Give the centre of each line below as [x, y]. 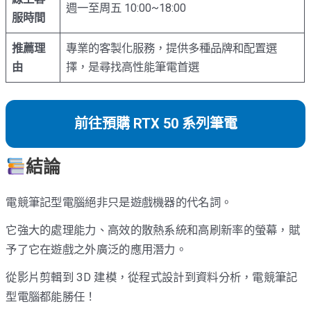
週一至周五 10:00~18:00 [126, 8]
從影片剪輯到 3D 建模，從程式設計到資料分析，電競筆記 [152, 278]
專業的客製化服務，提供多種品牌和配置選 [172, 49]
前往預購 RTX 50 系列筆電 [155, 124]
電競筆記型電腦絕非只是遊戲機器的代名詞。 [119, 202]
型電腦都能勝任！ [51, 297]
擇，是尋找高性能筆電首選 [133, 67]
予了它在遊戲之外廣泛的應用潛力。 [96, 250]
